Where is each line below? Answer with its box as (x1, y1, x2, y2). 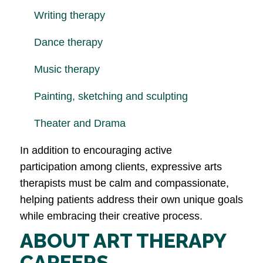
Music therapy (34, 63, 100, 76)
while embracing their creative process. (20, 210, 203, 222)
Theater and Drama (34, 117, 126, 130)
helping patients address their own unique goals (20, 194, 243, 206)
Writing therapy (34, 9, 105, 22)
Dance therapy (34, 36, 103, 49)
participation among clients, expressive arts (20, 161, 222, 173)
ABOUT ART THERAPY (20, 229, 226, 253)
